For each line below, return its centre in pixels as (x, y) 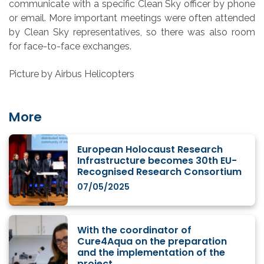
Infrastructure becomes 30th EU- (157, 160)
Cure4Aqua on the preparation (152, 241)
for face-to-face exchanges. (70, 47)
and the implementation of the (151, 252)
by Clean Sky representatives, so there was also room (132, 32)
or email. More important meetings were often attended (132, 18)
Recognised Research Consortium (159, 171)
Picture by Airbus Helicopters (72, 74)
